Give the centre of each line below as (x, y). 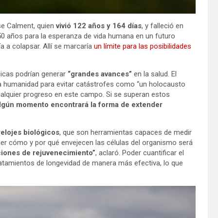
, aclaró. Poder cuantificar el (140, 153)
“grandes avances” (100, 74)
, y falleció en (163, 26)
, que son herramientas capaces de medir (126, 132)
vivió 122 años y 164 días (99, 26)
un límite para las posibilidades (142, 46)
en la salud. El (154, 74)
